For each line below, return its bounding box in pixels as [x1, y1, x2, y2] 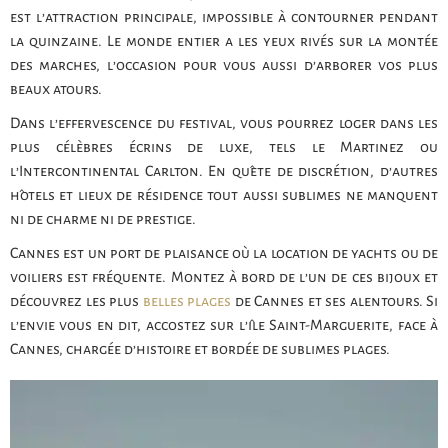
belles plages [142, 292, 231, 309]
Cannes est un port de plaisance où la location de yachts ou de [10, 244, 438, 261]
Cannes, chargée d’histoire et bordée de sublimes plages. [10, 340, 390, 357]
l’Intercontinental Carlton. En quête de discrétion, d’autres [10, 162, 438, 179]
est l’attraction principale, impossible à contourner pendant [10, 8, 438, 25]
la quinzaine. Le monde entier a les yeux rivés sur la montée [10, 32, 438, 49]
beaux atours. [10, 80, 102, 97]
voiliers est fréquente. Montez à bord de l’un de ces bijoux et [10, 268, 438, 285]
